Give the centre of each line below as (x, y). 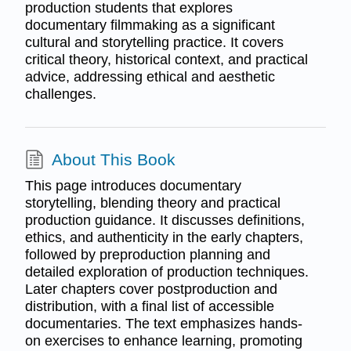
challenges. (60, 94)
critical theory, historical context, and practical (166, 59)
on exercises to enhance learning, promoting (163, 341)
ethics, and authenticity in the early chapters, (164, 238)
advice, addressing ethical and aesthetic (150, 76)
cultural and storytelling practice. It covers (154, 42)
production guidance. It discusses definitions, (165, 221)
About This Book (113, 159)
